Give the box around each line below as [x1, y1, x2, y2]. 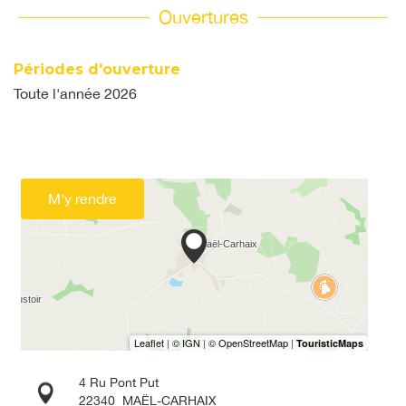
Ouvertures [158, 6, 248, 28]
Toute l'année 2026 [14, 85, 137, 102]
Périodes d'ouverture [14, 61, 180, 79]
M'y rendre [48, 190, 117, 208]
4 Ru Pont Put [78, 374, 159, 391]
